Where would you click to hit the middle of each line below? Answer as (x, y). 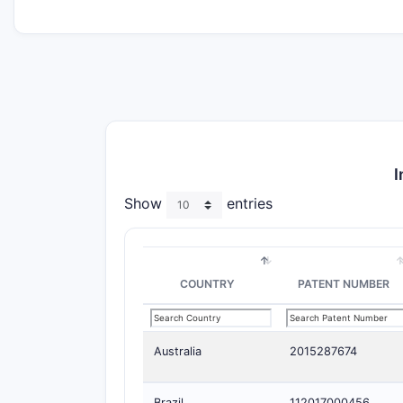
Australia (178, 351)
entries (247, 204)
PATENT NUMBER (343, 284)
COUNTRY (207, 284)
